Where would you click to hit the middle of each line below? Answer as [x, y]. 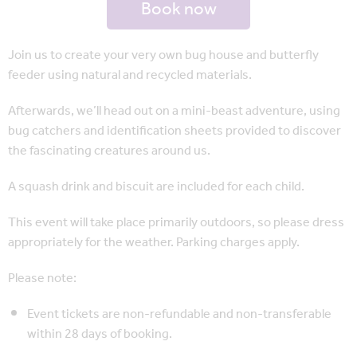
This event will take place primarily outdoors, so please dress [176, 222]
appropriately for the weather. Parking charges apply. [154, 242]
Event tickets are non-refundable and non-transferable [179, 314]
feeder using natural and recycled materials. [130, 75]
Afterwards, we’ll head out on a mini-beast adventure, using [174, 111]
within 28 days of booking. [100, 334]
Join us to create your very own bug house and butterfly [163, 55]
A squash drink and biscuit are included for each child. [156, 186]
